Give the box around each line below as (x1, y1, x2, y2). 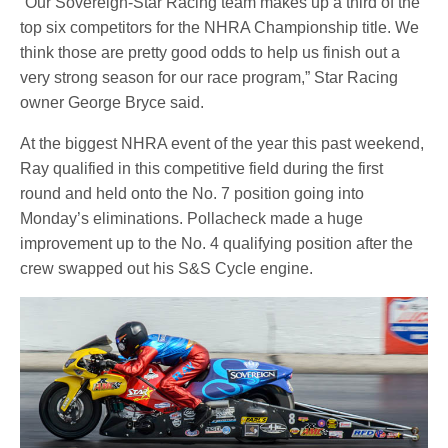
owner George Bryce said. (20, 93, 205, 111)
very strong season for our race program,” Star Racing (20, 68, 399, 86)
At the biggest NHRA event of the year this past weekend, (20, 134, 425, 152)
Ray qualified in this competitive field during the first (20, 159, 384, 177)
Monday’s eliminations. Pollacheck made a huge (20, 209, 364, 227)
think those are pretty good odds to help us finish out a (20, 43, 401, 61)
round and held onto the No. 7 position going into (20, 184, 365, 202)
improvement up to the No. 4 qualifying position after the (20, 234, 414, 252)
